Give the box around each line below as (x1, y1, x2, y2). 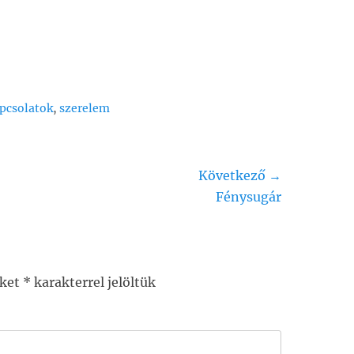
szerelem (59, 101, 110, 115)
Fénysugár (216, 189, 281, 205)
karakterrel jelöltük (31, 274, 156, 290)
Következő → (198, 168, 281, 183)
